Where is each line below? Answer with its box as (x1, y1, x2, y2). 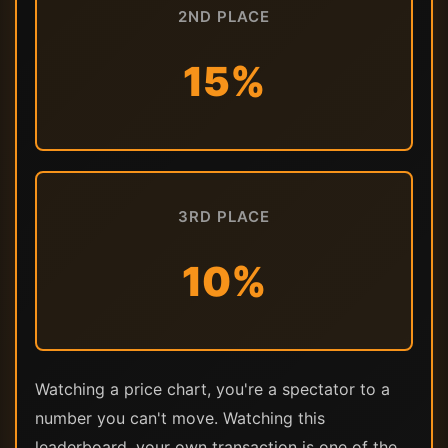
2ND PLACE (178, 6, 270, 26)
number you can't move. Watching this (35, 407, 325, 428)
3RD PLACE (178, 206, 270, 226)
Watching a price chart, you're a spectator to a (35, 378, 390, 399)
